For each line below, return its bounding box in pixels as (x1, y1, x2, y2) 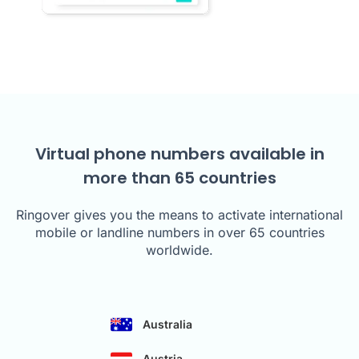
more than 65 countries (83, 167, 276, 190)
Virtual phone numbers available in (34, 143, 325, 166)
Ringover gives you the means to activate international (16, 207, 343, 224)
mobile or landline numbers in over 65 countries (34, 224, 325, 241)
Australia (143, 317, 192, 332)
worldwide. (146, 242, 213, 259)
